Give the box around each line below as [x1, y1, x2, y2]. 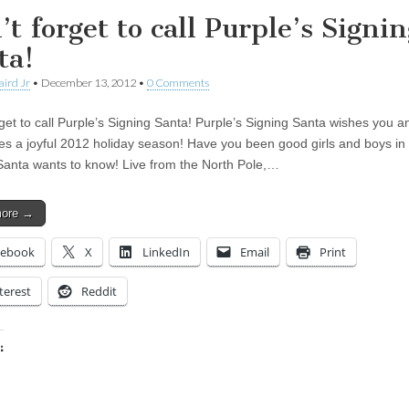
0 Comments [147, 75, 209, 89]
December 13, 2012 [41, 75, 136, 89]
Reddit [81, 282, 117, 299]
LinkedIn [142, 243, 190, 260]
